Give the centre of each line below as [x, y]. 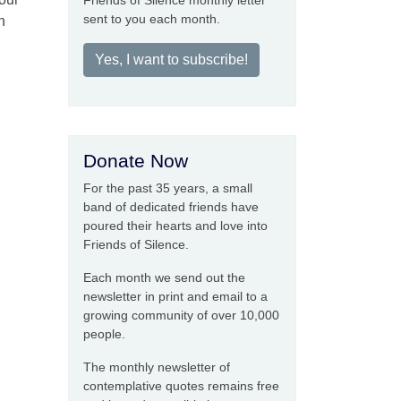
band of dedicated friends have [171, 207]
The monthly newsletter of [157, 367]
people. [104, 334]
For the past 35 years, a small [168, 188]
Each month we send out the [164, 278]
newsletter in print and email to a [175, 297]
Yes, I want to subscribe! [171, 60]
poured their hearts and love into [175, 226]
